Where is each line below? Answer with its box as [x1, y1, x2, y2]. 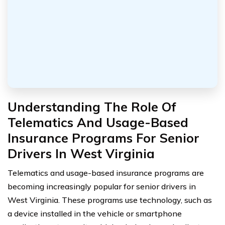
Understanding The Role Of [8, 98, 176, 115]
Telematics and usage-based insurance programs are [8, 167, 204, 178]
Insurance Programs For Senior [8, 130, 199, 146]
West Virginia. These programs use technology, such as [8, 194, 212, 205]
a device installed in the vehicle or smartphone [8, 208, 182, 218]
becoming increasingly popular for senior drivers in [8, 181, 196, 191]
